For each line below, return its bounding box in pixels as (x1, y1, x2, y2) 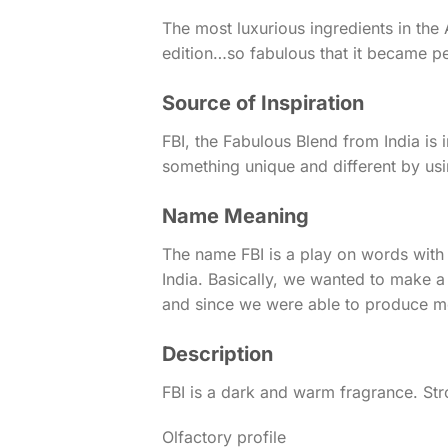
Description (162, 341, 273, 366)
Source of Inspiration (162, 90, 364, 115)
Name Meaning (162, 203, 309, 228)
